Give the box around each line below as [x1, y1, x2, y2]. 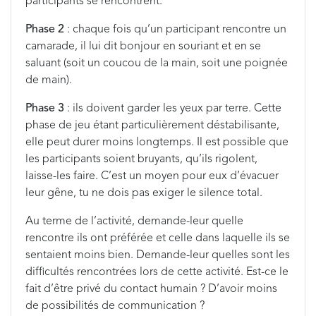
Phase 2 [25, 24, 64, 35]
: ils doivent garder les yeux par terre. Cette [64, 103, 281, 114]
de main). [25, 75, 72, 86]
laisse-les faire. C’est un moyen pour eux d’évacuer [25, 171, 279, 182]
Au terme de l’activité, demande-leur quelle [25, 216, 243, 227]
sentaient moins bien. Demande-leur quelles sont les [25, 250, 290, 261]
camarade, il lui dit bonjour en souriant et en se [25, 41, 261, 52]
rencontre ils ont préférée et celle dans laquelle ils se [25, 233, 290, 244]
